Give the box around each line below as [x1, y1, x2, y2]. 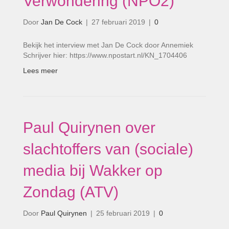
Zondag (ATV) [23, 184, 119, 200]
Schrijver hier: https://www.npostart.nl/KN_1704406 [23, 51, 187, 59]
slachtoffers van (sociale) [23, 141, 193, 157]
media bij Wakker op [23, 162, 163, 179]
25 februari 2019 [96, 209, 150, 217]
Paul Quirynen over [23, 119, 155, 136]
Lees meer [23, 66, 58, 75]
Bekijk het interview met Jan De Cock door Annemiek [23, 41, 193, 49]
